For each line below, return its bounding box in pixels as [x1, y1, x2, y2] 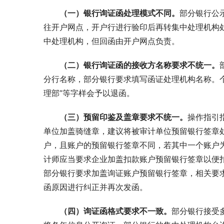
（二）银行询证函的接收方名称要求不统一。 [59, 59, 219, 70]
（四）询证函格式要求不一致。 [59, 205, 171, 216]
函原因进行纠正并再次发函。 [43, 181, 147, 192]
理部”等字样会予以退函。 [43, 87, 134, 98]
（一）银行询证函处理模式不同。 [59, 7, 179, 18]
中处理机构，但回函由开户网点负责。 [43, 35, 179, 46]
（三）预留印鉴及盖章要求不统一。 [59, 111, 187, 122]
